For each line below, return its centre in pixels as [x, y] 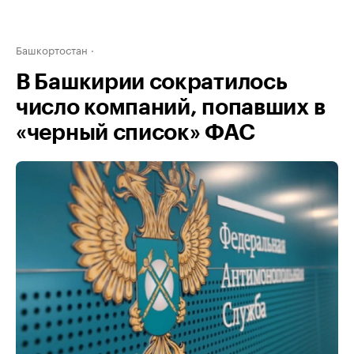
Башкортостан [52, 49]
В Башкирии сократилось [152, 82]
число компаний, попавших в [171, 107]
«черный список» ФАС [136, 133]
